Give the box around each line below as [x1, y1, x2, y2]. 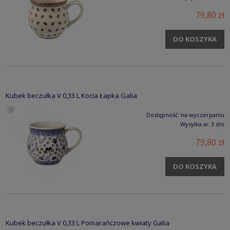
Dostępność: [146, 110, 179, 119]
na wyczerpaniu [181, 110, 224, 119]
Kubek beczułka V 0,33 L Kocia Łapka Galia [6, 90, 137, 100]
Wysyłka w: [180, 120, 209, 128]
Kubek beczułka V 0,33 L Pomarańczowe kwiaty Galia [6, 218, 169, 227]
